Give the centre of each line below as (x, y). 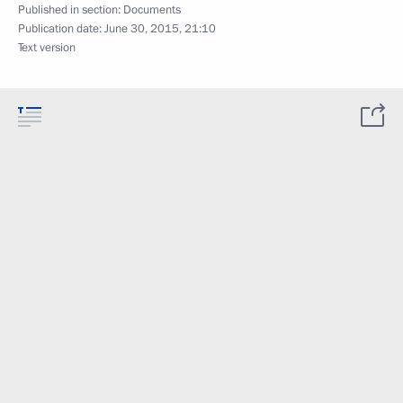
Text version (47, 48)
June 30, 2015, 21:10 (160, 29)
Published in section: (71, 10)
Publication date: (61, 29)
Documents (152, 10)
